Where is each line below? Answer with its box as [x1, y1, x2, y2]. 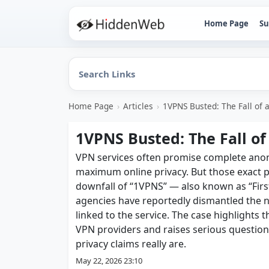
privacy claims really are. [76, 237, 186, 250]
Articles [123, 100, 153, 112]
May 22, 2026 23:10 [76, 255, 142, 266]
